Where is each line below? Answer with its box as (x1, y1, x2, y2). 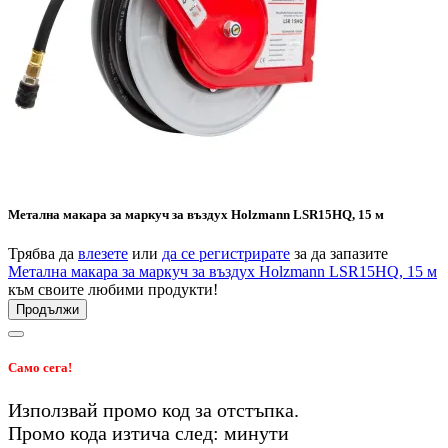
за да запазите (290, 245, 388, 263)
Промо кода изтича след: (8, 421, 224, 444)
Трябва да (8, 245, 78, 263)
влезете (78, 245, 128, 263)
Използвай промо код (8, 398, 195, 421)
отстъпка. (217, 398, 299, 421)
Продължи (16, 302, 79, 318)
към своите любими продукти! (8, 281, 218, 299)
